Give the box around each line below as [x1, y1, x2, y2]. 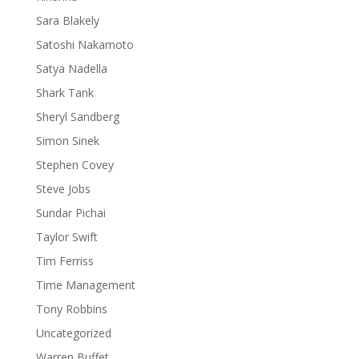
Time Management [35, 277, 135, 292]
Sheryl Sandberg [35, 109, 119, 124]
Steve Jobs [35, 181, 91, 196]
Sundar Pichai [35, 205, 106, 220]
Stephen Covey [35, 157, 114, 172]
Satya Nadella [35, 61, 107, 76]
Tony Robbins [35, 301, 107, 317]
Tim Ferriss [35, 253, 94, 268]
